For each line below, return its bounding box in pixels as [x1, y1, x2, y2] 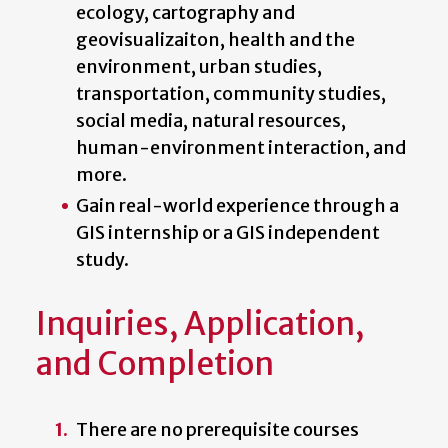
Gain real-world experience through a [76, 193, 399, 217]
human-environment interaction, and [76, 135, 406, 159]
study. [76, 247, 129, 271]
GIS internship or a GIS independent [76, 220, 380, 244]
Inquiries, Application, [36, 304, 364, 345]
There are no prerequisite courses [76, 417, 359, 441]
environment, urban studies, [76, 54, 322, 78]
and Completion [36, 344, 274, 385]
